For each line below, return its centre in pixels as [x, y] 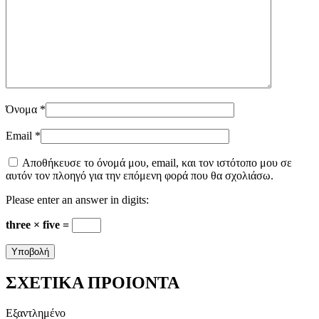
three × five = [39, 225]
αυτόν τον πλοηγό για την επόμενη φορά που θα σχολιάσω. [140, 176]
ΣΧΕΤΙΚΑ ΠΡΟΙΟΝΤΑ [93, 283]
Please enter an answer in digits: [77, 200]
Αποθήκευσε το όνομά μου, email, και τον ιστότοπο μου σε [157, 163]
